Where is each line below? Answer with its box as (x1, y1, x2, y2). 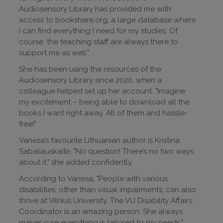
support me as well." (19, 48, 89, 58)
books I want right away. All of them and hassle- (19, 109, 188, 118)
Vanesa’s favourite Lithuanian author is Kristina (19, 136, 180, 145)
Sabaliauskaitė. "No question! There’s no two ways (19, 147, 194, 156)
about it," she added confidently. (19, 158, 133, 167)
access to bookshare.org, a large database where (19, 15, 196, 25)
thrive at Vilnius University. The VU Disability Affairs (19, 196, 192, 206)
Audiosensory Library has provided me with (19, 4, 171, 14)
